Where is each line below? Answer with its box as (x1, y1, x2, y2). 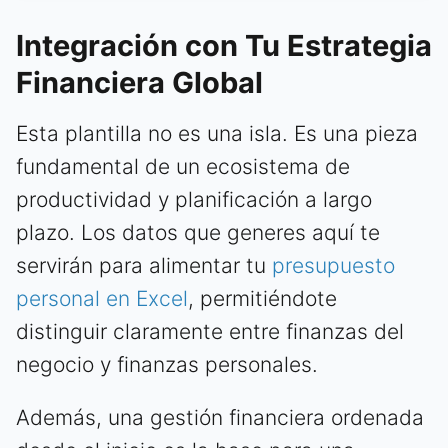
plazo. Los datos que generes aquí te (16, 219, 380, 245)
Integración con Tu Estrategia (16, 27, 432, 63)
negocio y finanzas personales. (16, 351, 318, 377)
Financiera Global (16, 64, 263, 100)
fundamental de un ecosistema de (16, 153, 350, 179)
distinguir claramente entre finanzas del (16, 318, 404, 344)
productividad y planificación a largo (16, 186, 372, 212)
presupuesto (272, 252, 395, 278)
